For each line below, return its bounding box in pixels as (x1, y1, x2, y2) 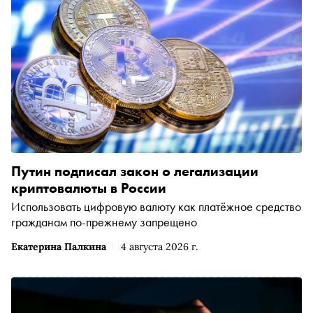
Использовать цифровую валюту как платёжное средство (11, 198, 301, 215)
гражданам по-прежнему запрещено (11, 214, 197, 231)
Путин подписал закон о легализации (11, 162, 259, 181)
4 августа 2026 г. (121, 240, 198, 254)
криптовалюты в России (11, 179, 166, 198)
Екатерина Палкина (11, 240, 106, 254)
